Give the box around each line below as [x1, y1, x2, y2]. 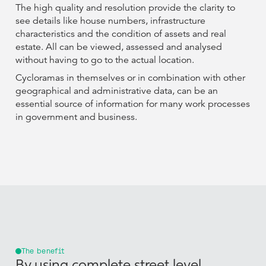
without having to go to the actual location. [15, 54, 194, 66]
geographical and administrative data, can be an [15, 85, 218, 97]
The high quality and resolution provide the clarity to [15, 2, 235, 14]
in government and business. [15, 111, 137, 123]
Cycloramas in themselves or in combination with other [15, 72, 245, 84]
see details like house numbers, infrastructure [15, 15, 205, 27]
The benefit [21, 247, 65, 256]
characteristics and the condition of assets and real [15, 28, 226, 40]
